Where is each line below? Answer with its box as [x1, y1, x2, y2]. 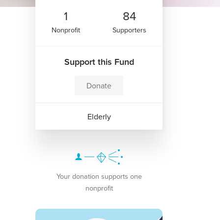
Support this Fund [64, 55, 134, 68]
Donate [86, 80, 112, 91]
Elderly [87, 111, 111, 122]
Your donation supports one [56, 171, 142, 182]
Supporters [112, 25, 147, 35]
